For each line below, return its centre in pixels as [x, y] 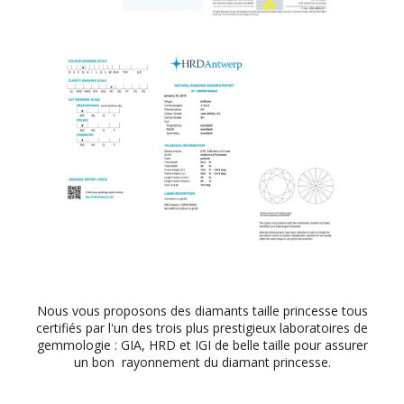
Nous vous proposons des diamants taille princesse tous [202, 310]
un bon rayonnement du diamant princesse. [202, 362]
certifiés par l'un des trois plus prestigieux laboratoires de [202, 327]
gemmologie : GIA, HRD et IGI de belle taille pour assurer [202, 344]
